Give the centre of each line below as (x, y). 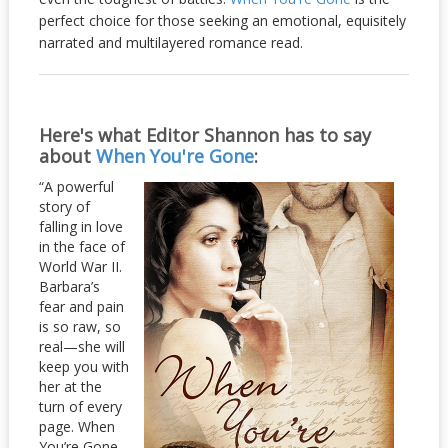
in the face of (81, 246)
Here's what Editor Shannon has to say (204, 135)
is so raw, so (79, 326)
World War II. (80, 266)
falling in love (80, 226)
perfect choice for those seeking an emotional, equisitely (222, 20)
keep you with (83, 366)
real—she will (81, 346)
